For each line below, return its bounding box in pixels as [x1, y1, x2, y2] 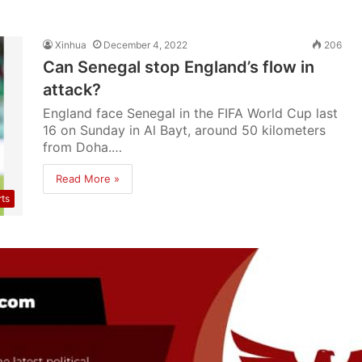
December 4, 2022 [103, 39, 188, 51]
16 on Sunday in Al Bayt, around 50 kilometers [43, 122, 326, 138]
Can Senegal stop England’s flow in [43, 57, 315, 77]
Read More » [56, 172, 120, 185]
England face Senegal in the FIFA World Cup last [43, 105, 339, 121]
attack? [43, 80, 102, 99]
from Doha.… [43, 139, 123, 155]
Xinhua [55, 39, 87, 51]
